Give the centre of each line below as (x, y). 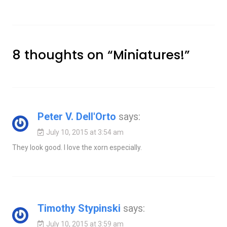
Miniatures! (148, 55)
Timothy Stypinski (79, 208)
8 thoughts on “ (62, 55)
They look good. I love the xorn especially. (77, 147)
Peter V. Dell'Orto (77, 116)
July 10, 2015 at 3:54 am (85, 132)
